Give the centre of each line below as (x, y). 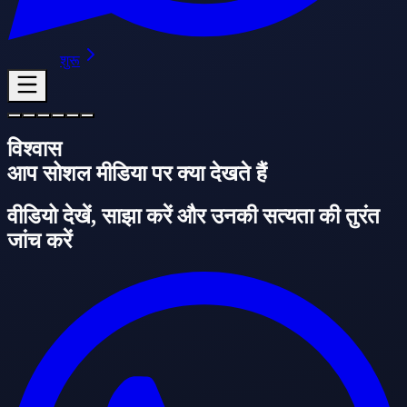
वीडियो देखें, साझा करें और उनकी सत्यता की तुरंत (194, 216)
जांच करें (40, 240)
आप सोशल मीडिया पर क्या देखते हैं (137, 173)
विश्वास (35, 149)
